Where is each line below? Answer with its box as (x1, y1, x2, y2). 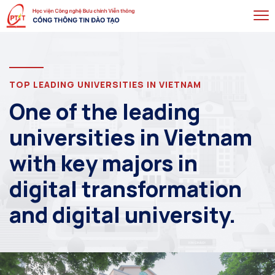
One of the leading (9, 97, 200, 126)
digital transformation (9, 174, 242, 204)
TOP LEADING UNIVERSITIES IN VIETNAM (9, 79, 201, 90)
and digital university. (9, 200, 236, 230)
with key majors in (9, 149, 198, 178)
